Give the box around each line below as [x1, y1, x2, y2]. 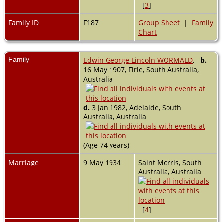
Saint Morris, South [138, 158, 202, 167]
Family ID [8, 18, 39, 28]
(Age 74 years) [83, 140, 131, 150]
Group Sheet [138, 18, 180, 28]
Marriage [8, 158, 39, 167]
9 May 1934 [83, 158, 123, 167]
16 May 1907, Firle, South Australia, [83, 65, 199, 75]
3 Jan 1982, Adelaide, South [90, 103, 181, 112]
